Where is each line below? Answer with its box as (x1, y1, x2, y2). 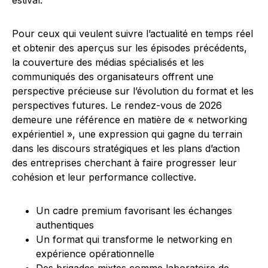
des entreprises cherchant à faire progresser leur (12, 157, 237, 169)
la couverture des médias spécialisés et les (12, 56, 204, 69)
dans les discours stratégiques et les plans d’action (12, 142, 240, 155)
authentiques (36, 219, 94, 232)
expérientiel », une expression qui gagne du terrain (12, 128, 242, 141)
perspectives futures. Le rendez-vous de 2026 (12, 99, 222, 112)
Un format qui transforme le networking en (36, 233, 232, 246)
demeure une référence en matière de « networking (12, 114, 247, 126)
